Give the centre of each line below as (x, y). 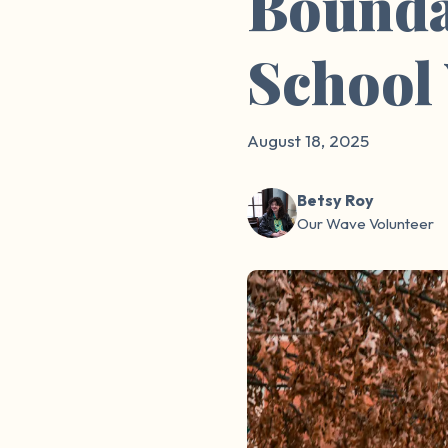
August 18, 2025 (308, 140)
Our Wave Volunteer (365, 223)
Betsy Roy (335, 199)
